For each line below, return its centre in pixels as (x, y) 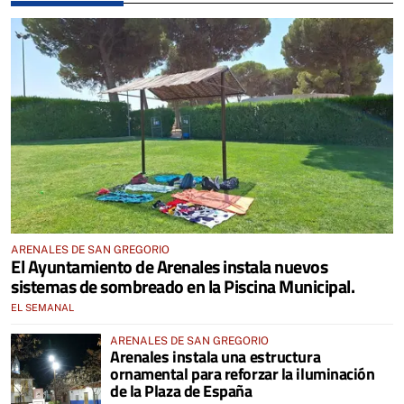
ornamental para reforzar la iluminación (243, 373)
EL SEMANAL (42, 307)
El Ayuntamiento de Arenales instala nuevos (169, 266)
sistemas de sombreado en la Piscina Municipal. (183, 286)
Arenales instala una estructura (216, 356)
